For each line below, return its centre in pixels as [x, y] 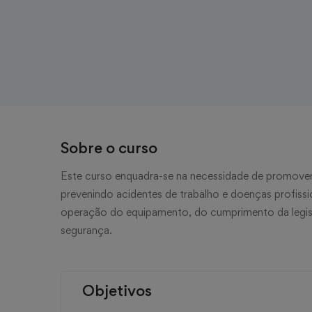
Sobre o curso [109, 147]
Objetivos [117, 290]
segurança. [86, 230]
